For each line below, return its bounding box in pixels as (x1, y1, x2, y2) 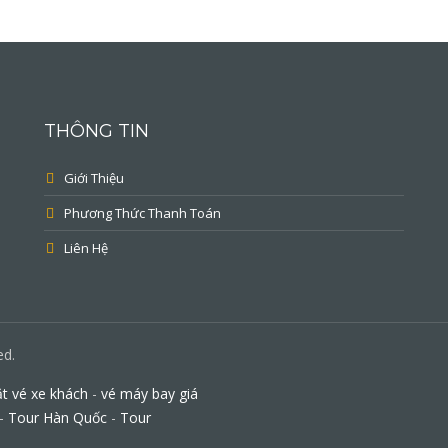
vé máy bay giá (101, 384, 198, 403)
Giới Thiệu (64, 169, 124, 187)
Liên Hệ (64, 239, 108, 257)
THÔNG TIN (44, 120, 149, 142)
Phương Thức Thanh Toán (64, 204, 221, 222)
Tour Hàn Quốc (8, 408, 107, 427)
